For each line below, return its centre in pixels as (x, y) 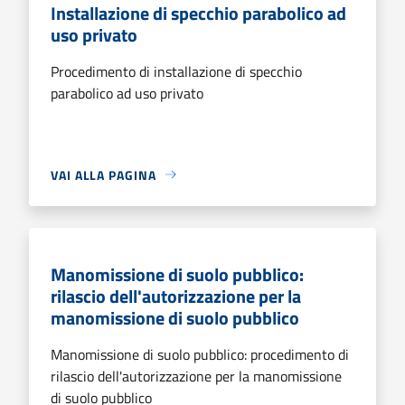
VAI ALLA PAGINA (104, 174)
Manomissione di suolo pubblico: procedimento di (200, 354)
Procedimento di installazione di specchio (176, 71)
